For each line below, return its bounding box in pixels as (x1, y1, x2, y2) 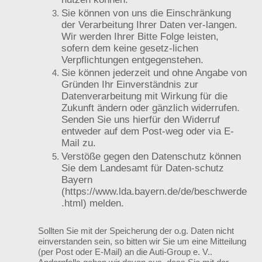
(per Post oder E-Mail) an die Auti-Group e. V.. (38, 247, 212, 257)
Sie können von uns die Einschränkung (61, 7, 231, 19)
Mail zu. (61, 137, 96, 149)
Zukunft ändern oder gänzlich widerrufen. (61, 102, 240, 114)
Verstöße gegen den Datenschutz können (61, 150, 241, 162)
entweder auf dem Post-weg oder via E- (61, 126, 234, 137)
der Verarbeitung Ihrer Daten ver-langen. (61, 19, 237, 30)
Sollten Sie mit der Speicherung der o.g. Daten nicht (38, 226, 234, 236)
